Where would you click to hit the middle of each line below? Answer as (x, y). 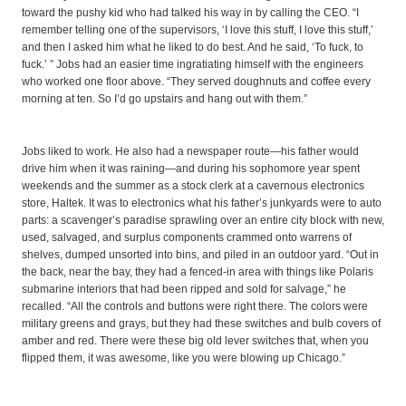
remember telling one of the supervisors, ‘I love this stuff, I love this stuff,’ (198, 30)
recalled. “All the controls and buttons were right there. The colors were (195, 307)
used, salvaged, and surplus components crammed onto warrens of (187, 238)
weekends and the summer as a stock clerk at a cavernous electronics (193, 186)
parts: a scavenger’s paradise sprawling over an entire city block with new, (203, 221)
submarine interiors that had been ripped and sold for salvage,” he (184, 290)
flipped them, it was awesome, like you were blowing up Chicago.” (184, 358)
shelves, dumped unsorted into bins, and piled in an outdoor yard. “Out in (200, 255)
